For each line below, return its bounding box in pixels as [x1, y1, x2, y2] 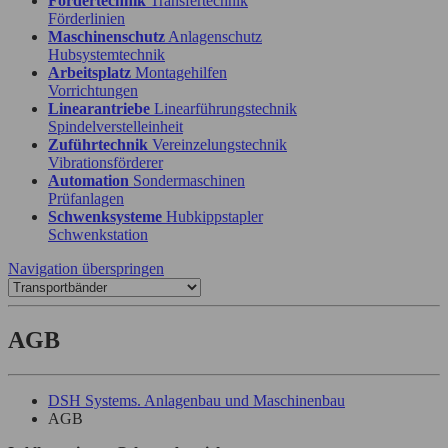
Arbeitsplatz [48, 64, 131, 81]
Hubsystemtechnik [48, 46, 165, 63]
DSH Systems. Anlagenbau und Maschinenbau [48, 391, 345, 409]
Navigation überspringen [8, 260, 164, 277]
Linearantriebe [48, 100, 150, 117]
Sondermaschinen [133, 172, 245, 189]
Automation [48, 172, 129, 189]
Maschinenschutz [48, 28, 165, 45]
